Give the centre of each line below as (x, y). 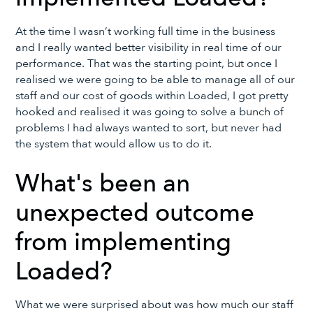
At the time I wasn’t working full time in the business (146, 32)
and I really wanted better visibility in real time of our (149, 48)
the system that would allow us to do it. (114, 144)
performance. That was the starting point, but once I (147, 64)
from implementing (124, 242)
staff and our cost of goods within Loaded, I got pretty (152, 96)
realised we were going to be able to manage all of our (155, 80)
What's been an (103, 183)
